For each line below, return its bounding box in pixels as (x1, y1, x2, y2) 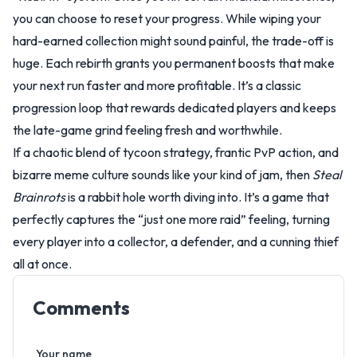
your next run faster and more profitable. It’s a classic (13, 77, 301, 93)
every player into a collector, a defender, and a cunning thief (13, 233, 339, 249)
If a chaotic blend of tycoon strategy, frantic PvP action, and (13, 144, 339, 160)
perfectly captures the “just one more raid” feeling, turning (13, 211, 330, 227)
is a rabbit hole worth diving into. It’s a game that (65, 189, 329, 205)
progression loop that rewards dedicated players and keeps (13, 100, 336, 116)
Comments (33, 296, 130, 320)
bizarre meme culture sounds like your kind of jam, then (13, 167, 312, 182)
